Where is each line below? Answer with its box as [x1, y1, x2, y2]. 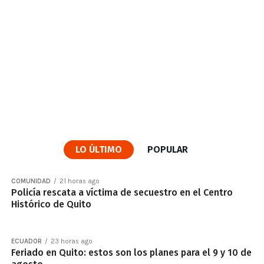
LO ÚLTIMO [75, 144, 123, 155]
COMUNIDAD [11, 177, 51, 185]
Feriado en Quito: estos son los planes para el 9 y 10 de [11, 247, 252, 258]
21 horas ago [59, 177, 100, 185]
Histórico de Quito [11, 199, 91, 210]
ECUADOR [11, 237, 42, 245]
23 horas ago [50, 237, 93, 245]
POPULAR [147, 144, 189, 155]
